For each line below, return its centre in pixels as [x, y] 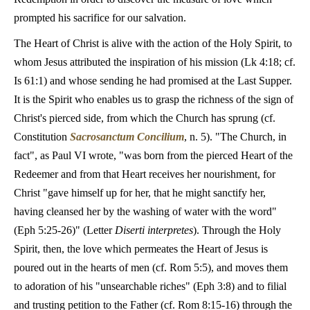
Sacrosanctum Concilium [127, 137]
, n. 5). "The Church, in [235, 137]
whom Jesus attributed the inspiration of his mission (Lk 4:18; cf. [155, 62]
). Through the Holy [237, 230]
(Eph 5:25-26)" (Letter [64, 230]
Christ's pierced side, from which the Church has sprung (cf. [145, 118]
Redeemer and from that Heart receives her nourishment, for [145, 174]
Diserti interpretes [154, 230]
